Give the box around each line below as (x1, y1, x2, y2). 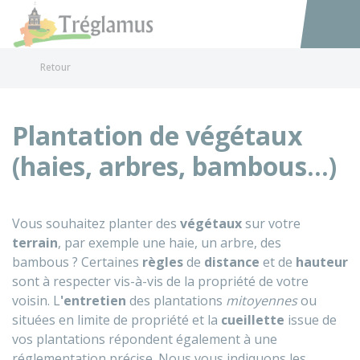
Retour (40, 60, 71, 74)
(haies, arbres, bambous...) (12, 149, 337, 183)
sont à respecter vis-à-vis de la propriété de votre (12, 272, 309, 290)
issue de (284, 311, 337, 329)
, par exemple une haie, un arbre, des (58, 234, 281, 252)
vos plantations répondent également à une (12, 330, 277, 348)
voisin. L (12, 292, 60, 309)
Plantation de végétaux (12, 118, 303, 153)
